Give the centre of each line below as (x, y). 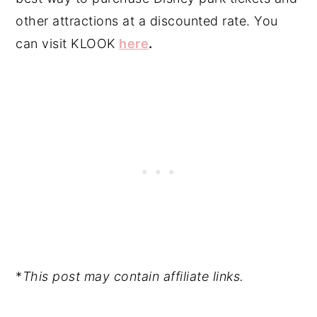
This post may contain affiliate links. (133, 277)
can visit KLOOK (66, 44)
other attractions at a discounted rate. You (147, 21)
